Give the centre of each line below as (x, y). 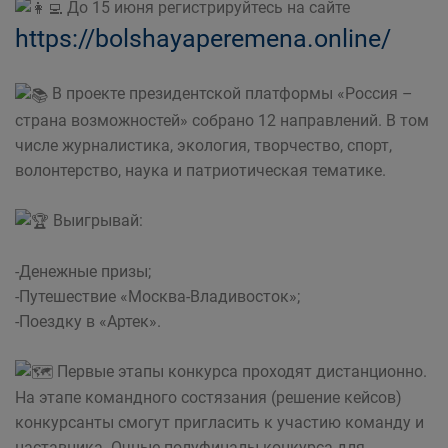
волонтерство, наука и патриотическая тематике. (200, 170)
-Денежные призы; (83, 271)
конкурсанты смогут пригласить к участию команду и (219, 423)
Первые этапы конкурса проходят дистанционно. (240, 371)
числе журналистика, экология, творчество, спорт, (203, 145)
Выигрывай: (96, 220)
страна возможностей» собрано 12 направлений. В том (222, 120)
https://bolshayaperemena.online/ (203, 39)
